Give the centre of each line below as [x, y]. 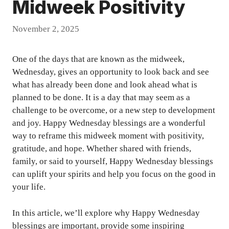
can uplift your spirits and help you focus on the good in [114, 174]
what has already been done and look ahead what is [105, 85]
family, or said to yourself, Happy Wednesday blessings [113, 162]
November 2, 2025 [46, 29]
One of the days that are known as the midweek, [98, 59]
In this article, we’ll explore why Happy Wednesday [106, 213]
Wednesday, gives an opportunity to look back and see [111, 72]
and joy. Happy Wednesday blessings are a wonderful [109, 123]
